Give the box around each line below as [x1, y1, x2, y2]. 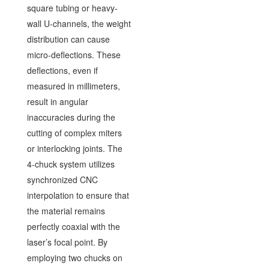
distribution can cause [26, 32, 110, 45]
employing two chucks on [26, 251, 122, 264]
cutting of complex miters [26, 126, 122, 139]
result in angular [26, 95, 88, 107]
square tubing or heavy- [26, 1, 118, 14]
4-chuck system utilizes [26, 157, 115, 170]
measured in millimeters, [26, 79, 120, 92]
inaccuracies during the [26, 110, 115, 123]
